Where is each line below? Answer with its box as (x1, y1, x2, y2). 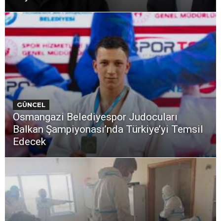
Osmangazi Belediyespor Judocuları (13, 110, 178, 123)
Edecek (13, 135, 46, 147)
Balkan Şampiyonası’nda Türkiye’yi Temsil (13, 123, 203, 135)
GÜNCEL (17, 100, 45, 109)
